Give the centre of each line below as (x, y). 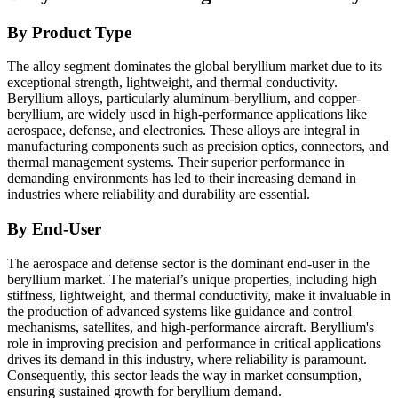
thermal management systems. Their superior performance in (176, 163)
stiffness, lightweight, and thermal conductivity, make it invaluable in (199, 295)
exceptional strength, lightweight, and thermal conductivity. (172, 83)
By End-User (54, 228)
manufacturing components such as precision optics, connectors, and (198, 147)
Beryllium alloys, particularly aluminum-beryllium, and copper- (184, 99)
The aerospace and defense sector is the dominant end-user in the (188, 263)
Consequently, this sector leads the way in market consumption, (184, 375)
